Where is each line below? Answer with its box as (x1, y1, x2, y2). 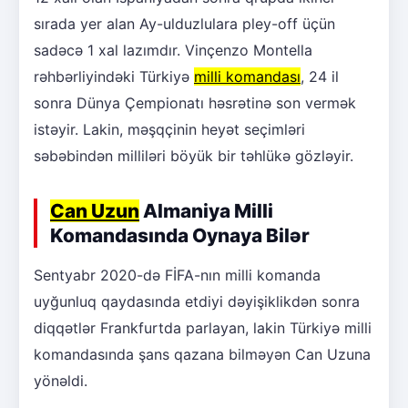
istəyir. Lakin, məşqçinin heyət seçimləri (34, 120, 305, 138)
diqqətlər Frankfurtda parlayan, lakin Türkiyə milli (34, 319, 372, 337)
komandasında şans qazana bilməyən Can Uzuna (34, 345, 371, 363)
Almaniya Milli (139, 199, 273, 222)
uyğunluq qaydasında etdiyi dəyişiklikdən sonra (34, 292, 360, 311)
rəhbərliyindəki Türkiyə (34, 67, 194, 86)
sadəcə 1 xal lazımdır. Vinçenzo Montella (34, 41, 312, 59)
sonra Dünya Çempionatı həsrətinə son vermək (34, 94, 356, 112)
